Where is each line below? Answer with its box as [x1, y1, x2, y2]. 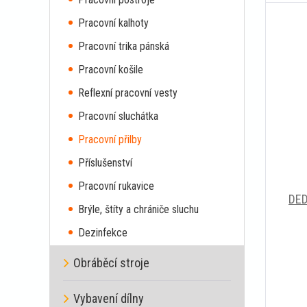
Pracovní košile [78, 63, 143, 76]
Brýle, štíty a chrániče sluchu [78, 203, 199, 216]
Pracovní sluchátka [78, 110, 158, 123]
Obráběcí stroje [73, 256, 149, 270]
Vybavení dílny [73, 291, 144, 306]
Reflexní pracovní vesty [78, 86, 177, 99]
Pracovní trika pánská [78, 40, 169, 53]
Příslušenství [78, 156, 132, 169]
